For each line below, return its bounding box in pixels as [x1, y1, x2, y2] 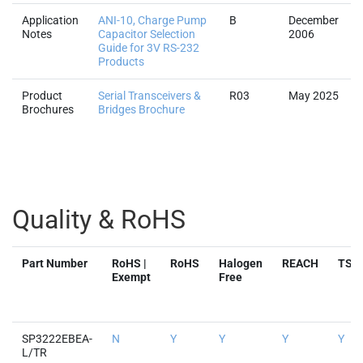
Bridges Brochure [98, 103, 185, 116]
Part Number [22, 257, 88, 270]
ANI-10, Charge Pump [98, 14, 207, 27]
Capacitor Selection [98, 28, 195, 41]
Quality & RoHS [12, 204, 186, 235]
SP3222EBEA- [22, 332, 92, 345]
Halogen [219, 257, 263, 270]
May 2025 [288, 89, 339, 102]
